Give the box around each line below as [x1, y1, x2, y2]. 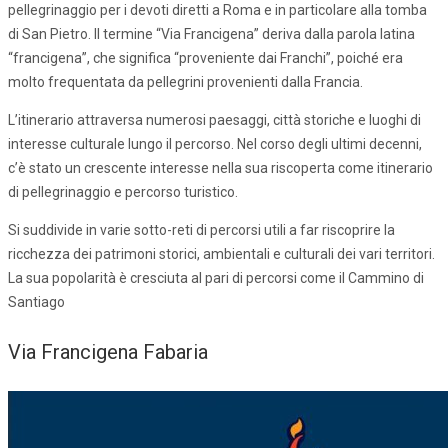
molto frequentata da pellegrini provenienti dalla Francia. [8, 73, 363, 90]
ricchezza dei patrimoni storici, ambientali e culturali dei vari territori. [8, 245, 435, 262]
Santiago [8, 293, 65, 310]
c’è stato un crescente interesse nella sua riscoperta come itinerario [8, 159, 433, 176]
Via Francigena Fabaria [8, 340, 208, 365]
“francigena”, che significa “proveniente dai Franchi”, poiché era [8, 49, 403, 66]
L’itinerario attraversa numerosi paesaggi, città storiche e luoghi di [8, 111, 421, 128]
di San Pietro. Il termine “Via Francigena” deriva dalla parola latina [8, 25, 415, 42]
